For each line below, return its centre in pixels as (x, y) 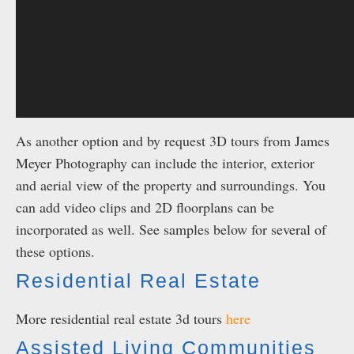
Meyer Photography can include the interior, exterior (165, 163)
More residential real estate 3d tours (121, 318)
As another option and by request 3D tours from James (173, 141)
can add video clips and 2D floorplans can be (145, 207)
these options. (55, 251)
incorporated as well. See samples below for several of (171, 229)
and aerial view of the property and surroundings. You (171, 185)
